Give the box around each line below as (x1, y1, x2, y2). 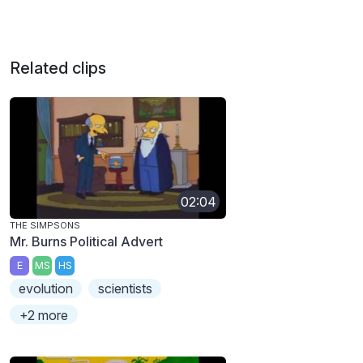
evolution (19, 280, 74, 297)
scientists (97, 280, 152, 297)
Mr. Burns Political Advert (10, 233, 163, 250)
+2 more (19, 306, 69, 323)
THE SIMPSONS (10, 220, 80, 232)
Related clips (10, 58, 106, 79)
